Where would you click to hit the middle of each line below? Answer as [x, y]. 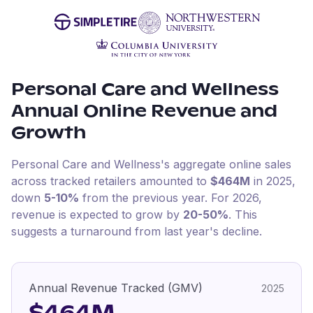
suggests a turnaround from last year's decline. [137, 231]
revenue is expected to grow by [97, 214]
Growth [49, 133]
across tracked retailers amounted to [109, 181]
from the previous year [142, 198]
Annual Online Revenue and [144, 112]
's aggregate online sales [226, 164]
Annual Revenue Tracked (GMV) [116, 288]
